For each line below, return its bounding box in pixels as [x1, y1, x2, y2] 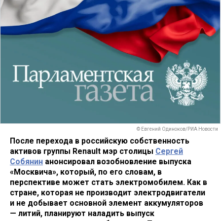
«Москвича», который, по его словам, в [10, 167, 162, 177]
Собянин [10, 156, 43, 166]
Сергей [155, 146, 183, 156]
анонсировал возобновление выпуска [43, 156, 191, 166]
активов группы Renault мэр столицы [10, 146, 155, 156]
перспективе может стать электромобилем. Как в [10, 177, 207, 187]
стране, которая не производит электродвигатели [10, 187, 205, 197]
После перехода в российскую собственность [10, 136, 189, 146]
